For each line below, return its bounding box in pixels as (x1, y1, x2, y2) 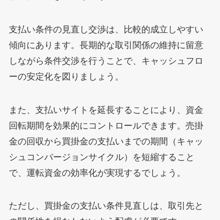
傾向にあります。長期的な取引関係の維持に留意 (8, 40, 203, 50)
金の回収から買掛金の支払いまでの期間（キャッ (8, 136, 203, 146)
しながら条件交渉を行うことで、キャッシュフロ (8, 55, 203, 66)
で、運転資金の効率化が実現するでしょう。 (8, 167, 186, 178)
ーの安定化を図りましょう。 (8, 71, 124, 82)
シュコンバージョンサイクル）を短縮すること (8, 152, 194, 162)
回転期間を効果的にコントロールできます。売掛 (8, 120, 203, 131)
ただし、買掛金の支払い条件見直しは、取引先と (8, 201, 203, 211)
